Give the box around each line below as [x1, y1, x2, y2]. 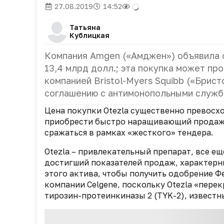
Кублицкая [69, 31, 109, 39]
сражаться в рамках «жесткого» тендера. [44, 127, 213, 137]
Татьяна [69, 23, 100, 31]
